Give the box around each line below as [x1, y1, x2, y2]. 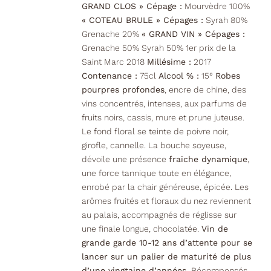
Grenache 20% [81, 29, 142, 39]
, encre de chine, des [164, 85, 246, 95]
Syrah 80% [203, 15, 247, 25]
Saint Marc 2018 [81, 57, 147, 67]
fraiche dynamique [168, 154, 247, 165]
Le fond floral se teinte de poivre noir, [81, 126, 229, 137]
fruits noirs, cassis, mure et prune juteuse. [81, 113, 244, 123]
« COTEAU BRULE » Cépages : [81, 15, 203, 25]
